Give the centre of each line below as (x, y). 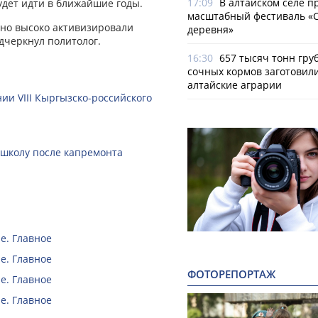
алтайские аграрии (235, 85)
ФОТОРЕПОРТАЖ (231, 275)
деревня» (210, 29)
